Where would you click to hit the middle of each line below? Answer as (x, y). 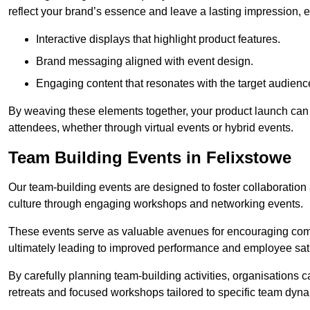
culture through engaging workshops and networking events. (156, 204)
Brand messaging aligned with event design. (145, 62)
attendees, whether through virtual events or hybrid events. (151, 128)
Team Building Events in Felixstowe (150, 158)
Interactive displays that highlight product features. (158, 39)
